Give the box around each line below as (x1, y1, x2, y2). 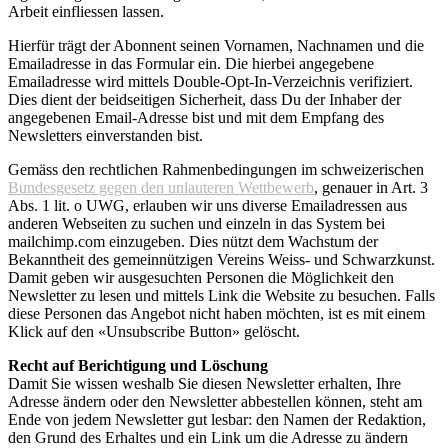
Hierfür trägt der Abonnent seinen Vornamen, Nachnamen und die (8, 36, 424, 54)
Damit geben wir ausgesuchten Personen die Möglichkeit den (8, 268, 394, 286)
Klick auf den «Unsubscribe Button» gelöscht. (8, 322, 300, 340)
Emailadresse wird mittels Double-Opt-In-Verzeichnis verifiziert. (8, 72, 413, 90)
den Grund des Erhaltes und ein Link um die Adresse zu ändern (8, 428, 408, 446)
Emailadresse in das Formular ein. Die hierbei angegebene (8, 54, 374, 72)
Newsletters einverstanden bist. (8, 126, 203, 144)
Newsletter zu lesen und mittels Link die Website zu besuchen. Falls (8, 286, 435, 304)
